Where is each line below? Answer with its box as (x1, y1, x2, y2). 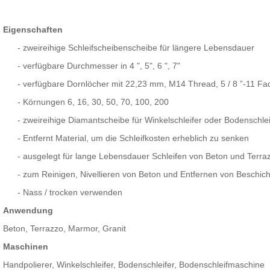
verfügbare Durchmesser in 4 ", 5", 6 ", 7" (22, 61, 180, 71)
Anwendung (2, 206, 53, 216)
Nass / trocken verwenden (22, 187, 122, 198)
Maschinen (2, 242, 48, 252)
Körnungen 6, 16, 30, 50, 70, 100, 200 (22, 97, 169, 107)
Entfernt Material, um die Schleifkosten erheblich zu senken (22, 133, 249, 143)
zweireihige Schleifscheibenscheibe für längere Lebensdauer (22, 43, 254, 53)
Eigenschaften (2, 25, 63, 35)
